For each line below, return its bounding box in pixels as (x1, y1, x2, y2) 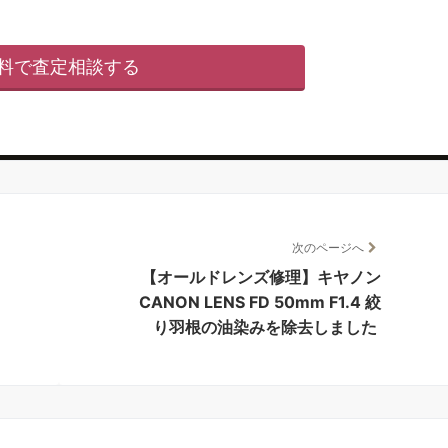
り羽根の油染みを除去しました (153, 317, 377, 337)
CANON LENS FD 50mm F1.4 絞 (139, 292, 381, 312)
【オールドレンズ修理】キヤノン (141, 267, 381, 287)
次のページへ (292, 240, 364, 255)
